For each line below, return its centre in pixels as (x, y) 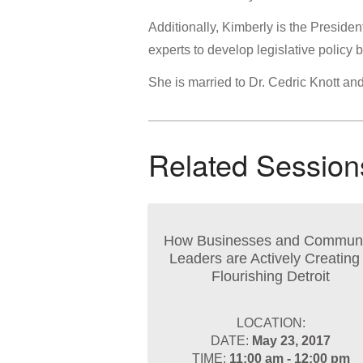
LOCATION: (271, 323)
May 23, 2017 (292, 341)
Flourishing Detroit (271, 276)
